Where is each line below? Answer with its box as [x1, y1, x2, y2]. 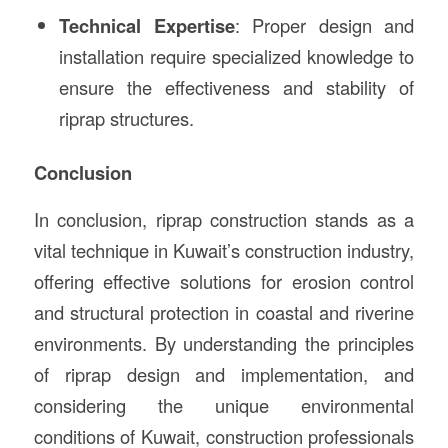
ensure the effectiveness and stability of [58, 74, 415, 100]
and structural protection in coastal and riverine [33, 298, 415, 325]
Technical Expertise [58, 12, 235, 39]
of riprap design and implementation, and [33, 360, 415, 387]
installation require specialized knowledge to [58, 43, 415, 69]
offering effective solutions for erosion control [33, 267, 415, 294]
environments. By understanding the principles [33, 329, 415, 356]
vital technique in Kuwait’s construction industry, [33, 236, 415, 263]
